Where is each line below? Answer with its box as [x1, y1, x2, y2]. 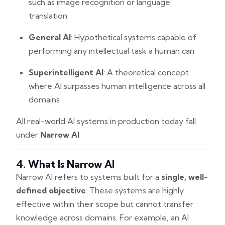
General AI [29, 32, 71, 42]
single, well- [161, 171, 208, 182]
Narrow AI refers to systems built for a [16, 171, 161, 182]
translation [29, 10, 67, 21]
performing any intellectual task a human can [29, 45, 194, 56]
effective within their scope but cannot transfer [16, 198, 193, 209]
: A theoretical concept [103, 67, 189, 77]
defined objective [16, 185, 86, 195]
